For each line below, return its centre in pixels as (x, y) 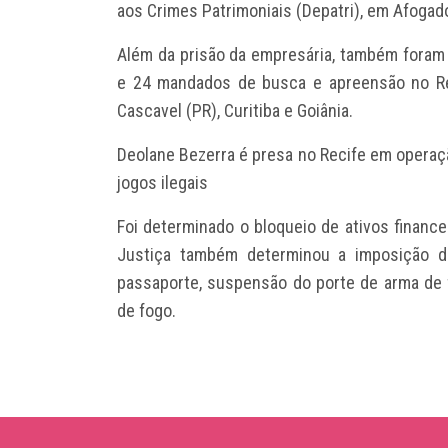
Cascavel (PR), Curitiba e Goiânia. (235, 110)
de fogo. (146, 310)
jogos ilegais (162, 182)
